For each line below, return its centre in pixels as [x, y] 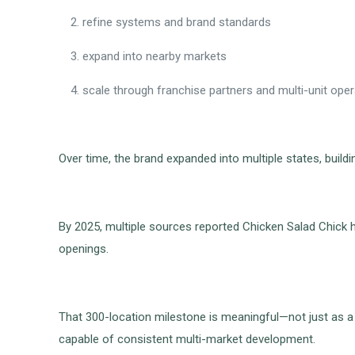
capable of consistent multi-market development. [187, 340]
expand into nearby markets [155, 57]
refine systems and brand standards [177, 23]
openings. [84, 249]
